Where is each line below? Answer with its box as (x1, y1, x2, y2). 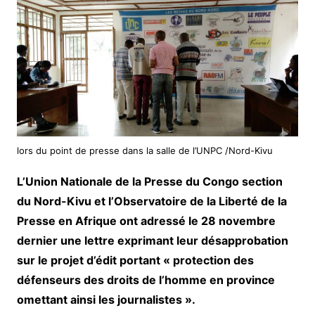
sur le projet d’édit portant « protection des (16, 253, 254, 268)
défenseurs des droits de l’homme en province (16, 273, 275, 288)
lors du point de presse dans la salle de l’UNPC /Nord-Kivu (16, 145, 273, 157)
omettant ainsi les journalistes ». (16, 292, 195, 307)
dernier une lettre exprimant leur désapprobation (16, 233, 288, 248)
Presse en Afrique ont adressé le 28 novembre (16, 214, 276, 229)
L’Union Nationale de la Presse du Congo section (16, 174, 283, 189)
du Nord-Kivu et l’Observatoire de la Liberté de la (16, 194, 287, 209)
